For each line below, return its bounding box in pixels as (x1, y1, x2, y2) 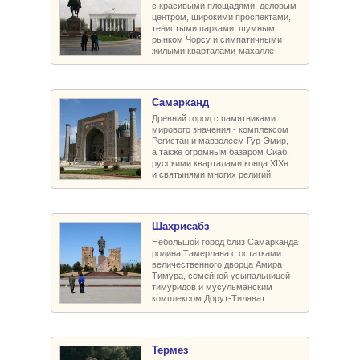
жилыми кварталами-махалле (152, 45, 274, 55)
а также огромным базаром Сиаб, (152, 146, 289, 157)
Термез (152, 343, 188, 356)
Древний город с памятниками (152, 112, 276, 123)
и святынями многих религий (152, 169, 271, 179)
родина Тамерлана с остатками (152, 247, 281, 258)
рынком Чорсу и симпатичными (152, 34, 282, 44)
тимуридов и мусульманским (152, 281, 272, 292)
